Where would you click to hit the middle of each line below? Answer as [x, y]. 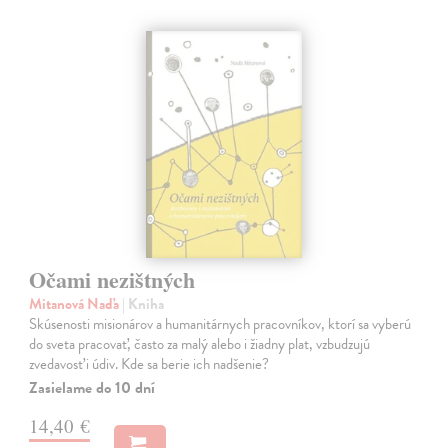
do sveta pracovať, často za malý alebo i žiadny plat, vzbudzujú [200, 343]
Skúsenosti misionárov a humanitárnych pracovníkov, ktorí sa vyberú [220, 323]
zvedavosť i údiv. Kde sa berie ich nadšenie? [149, 363]
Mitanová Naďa [76, 303]
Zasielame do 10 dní [92, 387]
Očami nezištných [112, 279]
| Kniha [143, 303]
